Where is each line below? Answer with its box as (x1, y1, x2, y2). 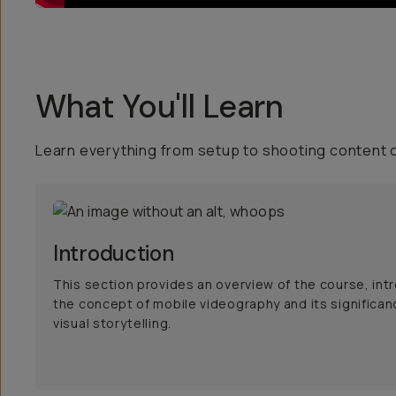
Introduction (53, 240, 174, 267)
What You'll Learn (35, 86, 284, 127)
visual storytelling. (53, 315, 171, 331)
